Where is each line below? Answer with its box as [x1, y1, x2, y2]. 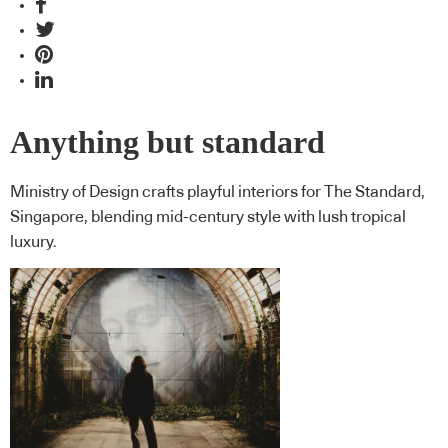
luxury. [10, 234, 57, 251]
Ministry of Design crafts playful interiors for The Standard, [10, 184, 425, 201]
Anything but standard [10, 124, 325, 160]
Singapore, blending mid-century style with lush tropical [10, 209, 406, 226]
